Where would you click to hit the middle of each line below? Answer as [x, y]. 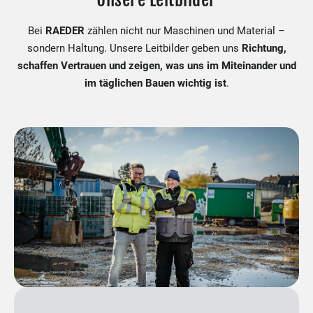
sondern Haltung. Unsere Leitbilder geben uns [134, 48]
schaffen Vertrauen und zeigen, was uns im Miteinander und [156, 66]
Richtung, [264, 48]
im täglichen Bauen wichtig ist [155, 83]
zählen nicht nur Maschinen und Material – [185, 31]
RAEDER [65, 31]
